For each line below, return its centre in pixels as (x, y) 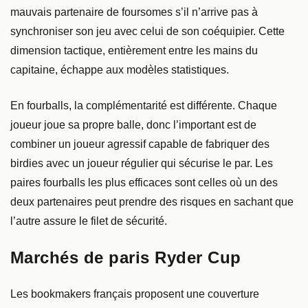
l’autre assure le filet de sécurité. (89, 221)
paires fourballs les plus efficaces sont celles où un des (144, 182)
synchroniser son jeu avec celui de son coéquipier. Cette (147, 31)
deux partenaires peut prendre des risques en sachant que (152, 201)
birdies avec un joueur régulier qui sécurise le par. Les (142, 163)
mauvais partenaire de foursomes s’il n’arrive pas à (134, 12)
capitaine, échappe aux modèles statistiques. (120, 69)
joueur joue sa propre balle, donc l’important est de (133, 124)
